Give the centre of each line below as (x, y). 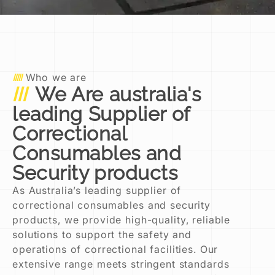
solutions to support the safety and (102, 234)
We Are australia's (118, 94)
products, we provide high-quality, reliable (122, 219)
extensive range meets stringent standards (121, 264)
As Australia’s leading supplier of (97, 190)
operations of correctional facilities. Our (115, 249)
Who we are (56, 77)
